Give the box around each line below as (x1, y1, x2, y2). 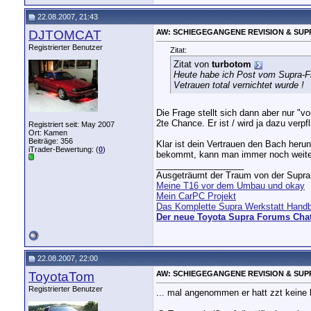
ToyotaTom (28, 269, 94, 284)
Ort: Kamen (28, 128, 67, 137)
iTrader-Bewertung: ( (28, 145, 99, 153)
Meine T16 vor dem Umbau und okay (156, 180, 305, 192)
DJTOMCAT (28, 28, 101, 42)
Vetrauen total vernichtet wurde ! (174, 80, 304, 91)
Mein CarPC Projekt (156, 191, 236, 202)
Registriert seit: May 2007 (28, 120, 115, 128)
